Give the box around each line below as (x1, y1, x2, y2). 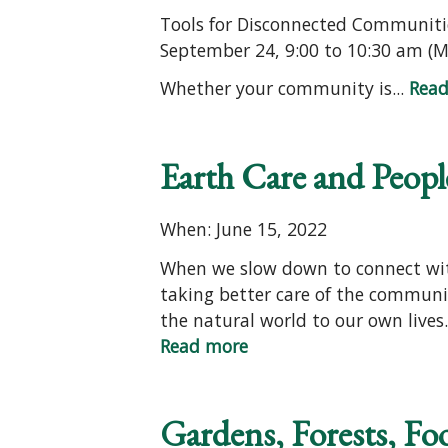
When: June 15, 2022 (160, 217, 327, 242)
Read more (160, 333, 248, 358)
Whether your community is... (160, 76, 409, 101)
